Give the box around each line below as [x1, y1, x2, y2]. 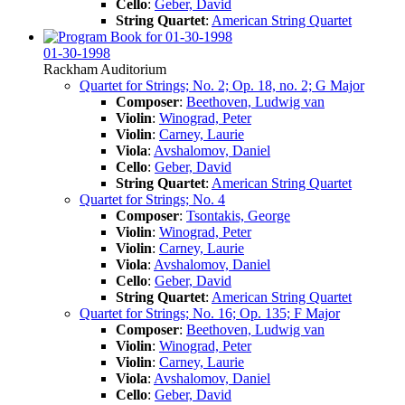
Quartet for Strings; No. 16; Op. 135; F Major [80, 305, 340, 321]
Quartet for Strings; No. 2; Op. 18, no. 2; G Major [80, 77, 364, 93]
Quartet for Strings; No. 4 [80, 191, 225, 207]
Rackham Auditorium [43, 61, 166, 77]
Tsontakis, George [186, 207, 290, 223]
